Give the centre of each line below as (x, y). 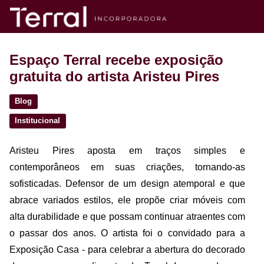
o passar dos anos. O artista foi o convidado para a (127, 233)
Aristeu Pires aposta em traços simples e (127, 150)
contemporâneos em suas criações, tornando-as (127, 167)
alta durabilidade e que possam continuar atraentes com (127, 216)
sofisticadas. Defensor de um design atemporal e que (127, 183)
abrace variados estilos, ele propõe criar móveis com (127, 200)
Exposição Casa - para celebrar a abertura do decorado (127, 249)
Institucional (38, 121)
